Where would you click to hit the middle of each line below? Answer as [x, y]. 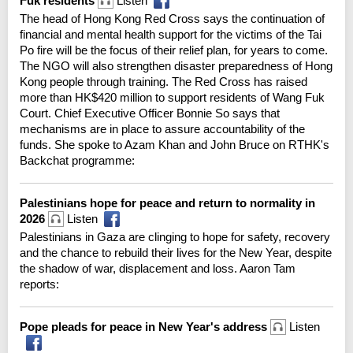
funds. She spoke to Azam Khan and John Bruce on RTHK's [175, 144]
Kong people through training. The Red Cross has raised [163, 81]
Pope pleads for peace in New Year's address [145, 326]
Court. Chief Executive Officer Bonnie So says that [150, 113]
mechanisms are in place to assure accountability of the [162, 128]
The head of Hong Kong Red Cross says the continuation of [172, 18]
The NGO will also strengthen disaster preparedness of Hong [176, 65]
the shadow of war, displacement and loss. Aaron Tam [158, 268]
